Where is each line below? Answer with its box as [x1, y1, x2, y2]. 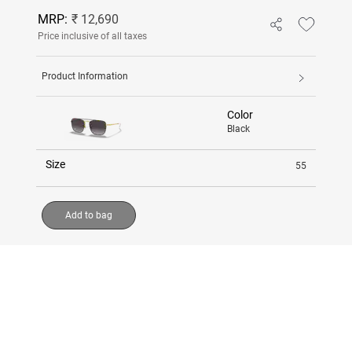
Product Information [42, 70, 128, 82]
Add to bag [65, 209, 112, 221]
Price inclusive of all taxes [38, 30, 147, 42]
